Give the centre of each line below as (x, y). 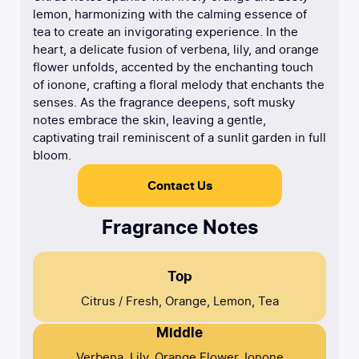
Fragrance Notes (179, 227)
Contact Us (179, 186)
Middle (179, 333)
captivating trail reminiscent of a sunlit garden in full (179, 138)
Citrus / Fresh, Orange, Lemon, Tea (179, 301)
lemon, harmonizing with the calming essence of (170, 14)
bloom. (52, 155)
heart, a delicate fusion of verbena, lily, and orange (176, 50)
